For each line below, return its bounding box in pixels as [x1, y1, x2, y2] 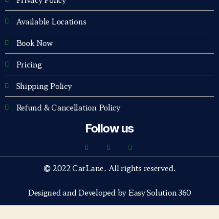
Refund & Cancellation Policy [16, 102, 120, 112]
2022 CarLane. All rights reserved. [53, 163, 176, 173]
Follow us [85, 121, 134, 135]
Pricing [16, 59, 42, 69]
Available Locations [16, 16, 87, 26]
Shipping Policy [16, 81, 72, 91]
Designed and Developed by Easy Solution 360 [27, 187, 192, 197]
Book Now [16, 38, 53, 48]
